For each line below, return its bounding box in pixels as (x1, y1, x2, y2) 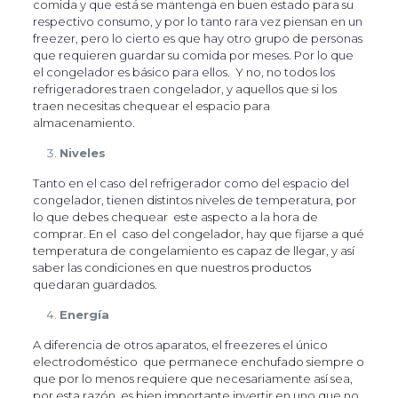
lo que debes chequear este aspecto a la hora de (32, 210, 318, 224)
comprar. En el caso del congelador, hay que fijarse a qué (32, 227, 364, 241)
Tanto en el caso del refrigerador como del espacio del (32, 176, 349, 190)
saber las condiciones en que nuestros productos (32, 260, 311, 275)
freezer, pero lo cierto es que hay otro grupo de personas (32, 31, 362, 45)
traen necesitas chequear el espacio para (32, 99, 270, 113)
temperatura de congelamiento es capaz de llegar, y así (32, 243, 354, 258)
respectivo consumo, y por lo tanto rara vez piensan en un (32, 14, 362, 28)
